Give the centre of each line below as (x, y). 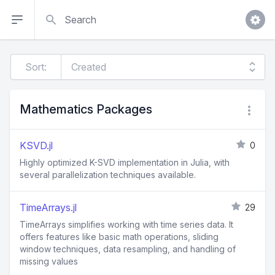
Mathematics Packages (86, 109)
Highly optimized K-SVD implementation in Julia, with (125, 162)
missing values (49, 261)
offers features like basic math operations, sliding (119, 237)
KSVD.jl (36, 145)
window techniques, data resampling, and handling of (128, 249)
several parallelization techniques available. (108, 175)
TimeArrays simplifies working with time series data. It (126, 224)
